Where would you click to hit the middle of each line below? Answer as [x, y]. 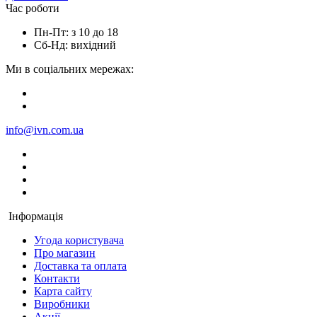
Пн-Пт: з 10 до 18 [76, 32]
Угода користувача [79, 240]
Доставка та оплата [80, 265]
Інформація [36, 216]
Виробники [62, 304]
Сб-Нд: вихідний [75, 45]
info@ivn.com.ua [45, 129]
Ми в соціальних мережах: [70, 69]
